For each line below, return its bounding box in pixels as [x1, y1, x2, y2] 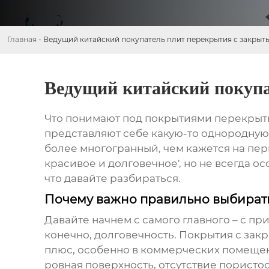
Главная [7, 35, 37, 44]
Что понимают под [44, 112, 145, 125]
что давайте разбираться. [44, 172, 181, 185]
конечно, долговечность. [44, 229, 179, 241]
